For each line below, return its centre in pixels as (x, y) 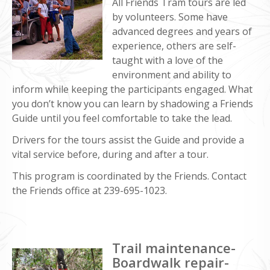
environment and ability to (172, 74)
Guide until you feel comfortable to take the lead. (122, 118)
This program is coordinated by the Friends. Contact (129, 176)
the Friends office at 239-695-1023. (89, 190)
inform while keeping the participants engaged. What (132, 89)
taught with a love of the (168, 60)
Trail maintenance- (174, 247)
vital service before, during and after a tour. (110, 154)
